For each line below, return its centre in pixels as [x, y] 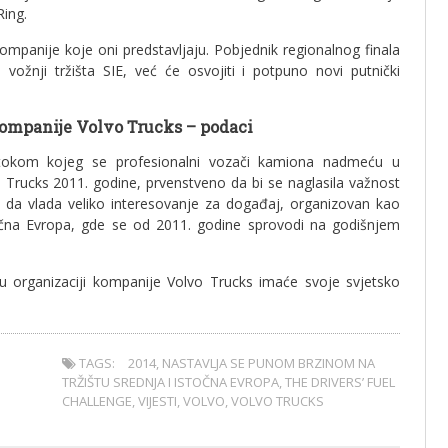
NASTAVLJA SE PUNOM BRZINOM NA [269, 363]
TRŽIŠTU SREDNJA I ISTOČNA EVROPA [171, 382]
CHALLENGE [97, 401]
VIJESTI [158, 401]
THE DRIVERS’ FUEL [340, 382]
